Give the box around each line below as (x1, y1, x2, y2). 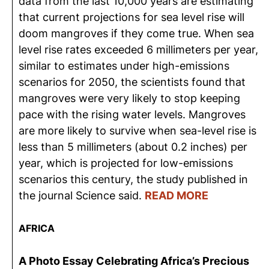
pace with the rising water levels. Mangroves (19, 108, 246, 121)
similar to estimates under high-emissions (19, 59, 229, 72)
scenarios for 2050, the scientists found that (19, 76, 246, 88)
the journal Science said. (19, 189, 145, 202)
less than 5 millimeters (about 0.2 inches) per (19, 141, 247, 153)
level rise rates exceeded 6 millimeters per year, (19, 43, 258, 56)
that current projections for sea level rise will (19, 11, 244, 23)
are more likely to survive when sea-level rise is (19, 124, 256, 137)
